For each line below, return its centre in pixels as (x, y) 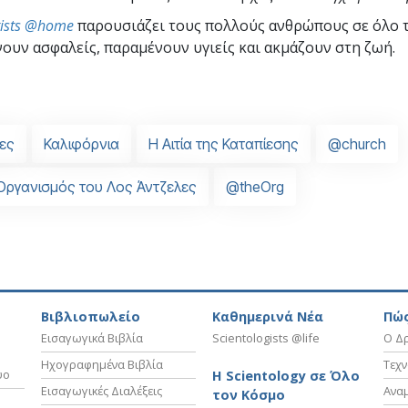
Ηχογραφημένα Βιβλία (102, 365)
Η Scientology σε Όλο (286, 376)
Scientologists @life (266, 338)
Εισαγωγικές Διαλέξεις (102, 391)
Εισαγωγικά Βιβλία (92, 338)
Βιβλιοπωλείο (91, 317)
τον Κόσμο (249, 395)
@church (357, 143)
